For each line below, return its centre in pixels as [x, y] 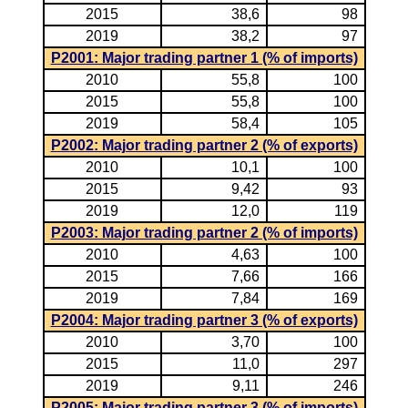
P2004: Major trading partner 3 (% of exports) [204, 320]
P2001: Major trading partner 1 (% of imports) [204, 58]
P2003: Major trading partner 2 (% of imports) [204, 233]
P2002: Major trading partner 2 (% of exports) [204, 145]
